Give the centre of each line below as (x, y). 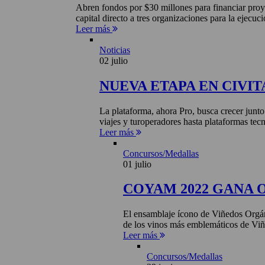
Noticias (115, 50)
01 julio (137, 164)
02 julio (114, 60)
